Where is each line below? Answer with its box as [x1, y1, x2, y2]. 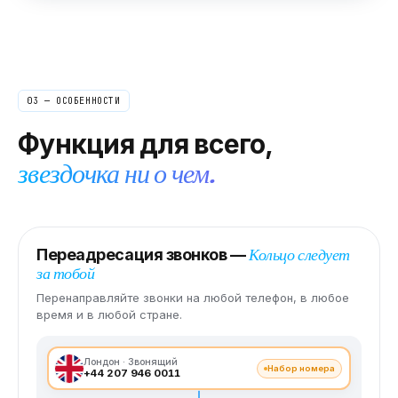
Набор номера [267, 362, 336, 373]
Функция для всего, [18, 128, 274, 161]
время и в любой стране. [36, 307, 182, 322]
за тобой [36, 263, 95, 284]
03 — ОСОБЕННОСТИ [27, 95, 121, 107]
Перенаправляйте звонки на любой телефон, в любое [36, 291, 349, 306]
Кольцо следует [249, 244, 350, 266]
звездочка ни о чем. [18, 157, 215, 191]
